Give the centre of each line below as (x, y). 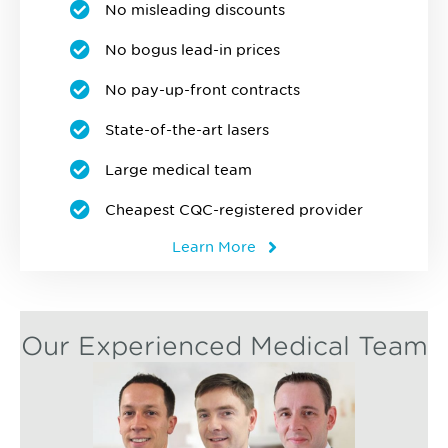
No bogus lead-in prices (192, 50)
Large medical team (178, 170)
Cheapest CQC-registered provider (234, 210)
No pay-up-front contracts (202, 90)
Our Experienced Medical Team (224, 346)
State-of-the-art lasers (187, 130)
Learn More (213, 247)
